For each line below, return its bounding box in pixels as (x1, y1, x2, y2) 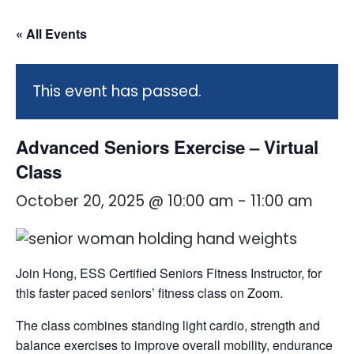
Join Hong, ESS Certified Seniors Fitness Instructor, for (16, 264, 322, 283)
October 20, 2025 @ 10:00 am (16, 190, 234, 213)
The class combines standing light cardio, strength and (16, 316, 320, 335)
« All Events (16, 24, 87, 43)
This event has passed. (32, 81, 201, 103)
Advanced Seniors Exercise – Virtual (16, 134, 318, 160)
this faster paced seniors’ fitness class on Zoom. (16, 284, 283, 303)
